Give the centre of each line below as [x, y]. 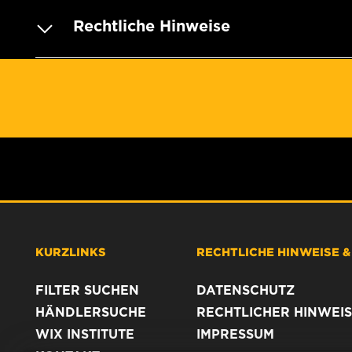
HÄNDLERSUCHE [91, 313]
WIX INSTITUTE [85, 335]
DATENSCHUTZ [245, 291]
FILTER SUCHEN [87, 291]
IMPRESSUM [235, 335]
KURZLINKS [71, 252]
